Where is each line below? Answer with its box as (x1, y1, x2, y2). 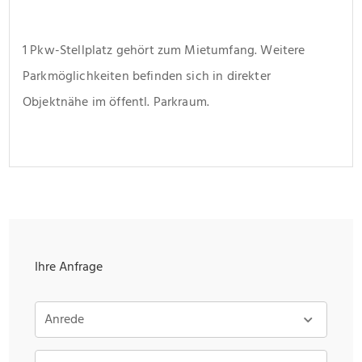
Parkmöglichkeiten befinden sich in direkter (23, 65, 271, 86)
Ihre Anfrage (35, 255, 103, 277)
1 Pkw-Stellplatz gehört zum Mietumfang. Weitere (23, 39, 305, 61)
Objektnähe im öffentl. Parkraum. (23, 90, 210, 112)
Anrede (44, 308, 84, 330)
